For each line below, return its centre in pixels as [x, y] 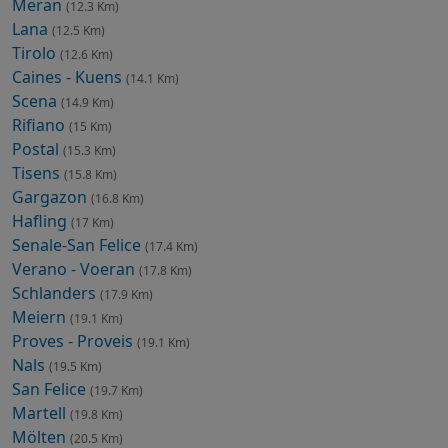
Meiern [41, 316]
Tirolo [36, 52]
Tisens [38, 172]
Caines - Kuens [69, 76]
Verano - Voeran [75, 268]
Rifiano [40, 124]
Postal [37, 148]
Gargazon [51, 196]
